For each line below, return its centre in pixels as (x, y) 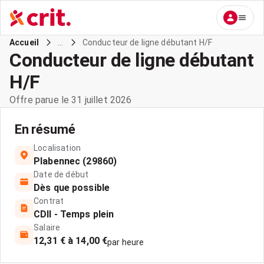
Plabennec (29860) (75, 161)
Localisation (57, 148)
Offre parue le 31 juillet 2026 (71, 100)
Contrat (49, 201)
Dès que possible (72, 188)
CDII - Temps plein (74, 214)
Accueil (24, 42)
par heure (126, 242)
